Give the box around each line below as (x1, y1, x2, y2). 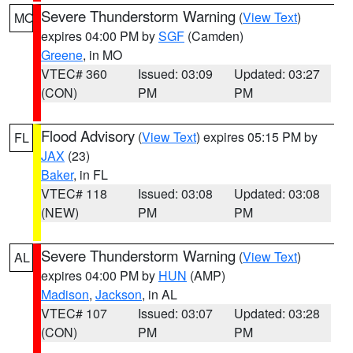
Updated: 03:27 (234, 65, 321, 83)
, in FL (73, 165, 108, 184)
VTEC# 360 (41, 65, 107, 83)
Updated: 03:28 (234, 304, 321, 322)
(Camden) (184, 27, 243, 45)
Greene (41, 46, 83, 64)
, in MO (83, 46, 122, 64)
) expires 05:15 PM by (196, 128, 318, 146)
